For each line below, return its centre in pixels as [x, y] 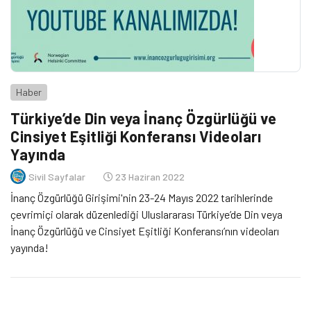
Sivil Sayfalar [57, 176]
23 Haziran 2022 [149, 176]
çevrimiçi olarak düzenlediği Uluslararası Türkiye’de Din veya [146, 215]
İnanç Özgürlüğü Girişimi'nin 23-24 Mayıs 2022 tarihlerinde [142, 198]
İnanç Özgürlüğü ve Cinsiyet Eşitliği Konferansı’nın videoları [145, 231]
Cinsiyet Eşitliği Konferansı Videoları [136, 136]
